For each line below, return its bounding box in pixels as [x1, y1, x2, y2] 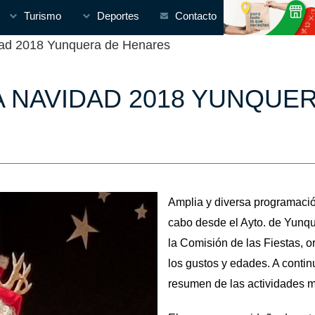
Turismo [24, 10, 61, 22]
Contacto [175, 10, 217, 22]
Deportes [97, 10, 139, 22]
